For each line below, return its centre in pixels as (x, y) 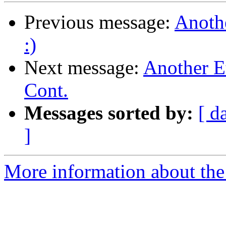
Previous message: (99, 22)
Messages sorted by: (109, 113)
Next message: (84, 68)
